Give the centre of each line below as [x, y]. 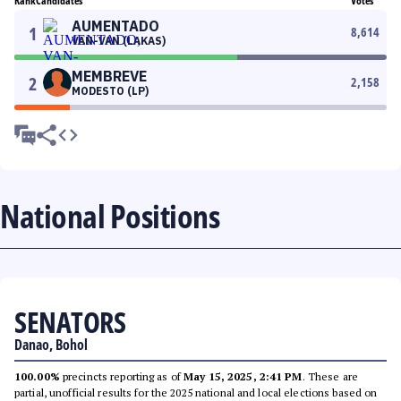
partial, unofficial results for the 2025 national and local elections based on [196, 392]
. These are [330, 376]
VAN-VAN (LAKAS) [119, 41]
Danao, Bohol [51, 345]
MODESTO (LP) [110, 91]
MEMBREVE [109, 76]
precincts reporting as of [122, 376]
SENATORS [70, 322]
